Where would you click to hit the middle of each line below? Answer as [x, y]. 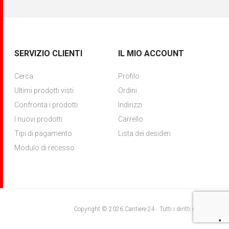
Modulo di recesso [45, 147]
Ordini [127, 90]
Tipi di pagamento [43, 133]
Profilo [129, 76]
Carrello [130, 119]
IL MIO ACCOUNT [151, 53]
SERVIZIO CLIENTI [49, 53]
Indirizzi [130, 105]
